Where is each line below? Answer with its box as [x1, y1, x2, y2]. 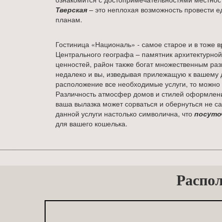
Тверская [55, 4, 87, 14]
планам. [55, 14, 82, 24]
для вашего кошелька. [55, 118, 127, 128]
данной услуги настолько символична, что [55, 109, 194, 118]
